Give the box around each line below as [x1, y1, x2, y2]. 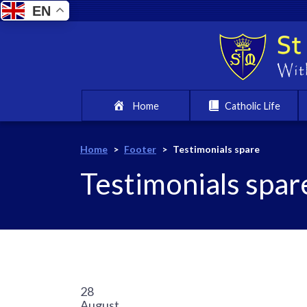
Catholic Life [225, 100, 281, 112]
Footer [124, 143, 156, 155]
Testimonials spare [173, 143, 260, 155]
